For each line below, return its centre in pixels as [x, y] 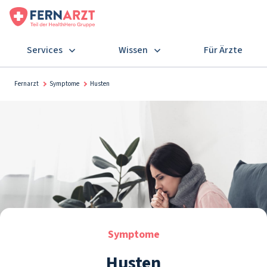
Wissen [133, 50]
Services [44, 50]
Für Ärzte [223, 50]
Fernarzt [27, 84]
